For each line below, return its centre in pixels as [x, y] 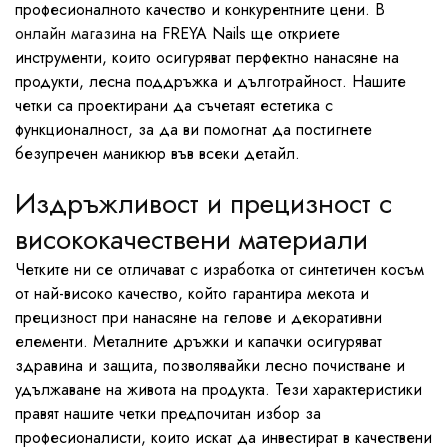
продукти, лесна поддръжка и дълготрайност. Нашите [210, 81]
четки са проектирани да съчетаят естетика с [174, 105]
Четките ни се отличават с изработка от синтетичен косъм [219, 269]
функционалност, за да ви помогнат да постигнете [193, 129]
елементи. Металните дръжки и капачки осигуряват [198, 341]
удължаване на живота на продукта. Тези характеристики [218, 389]
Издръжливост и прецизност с [203, 203]
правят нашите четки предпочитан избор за [168, 413]
